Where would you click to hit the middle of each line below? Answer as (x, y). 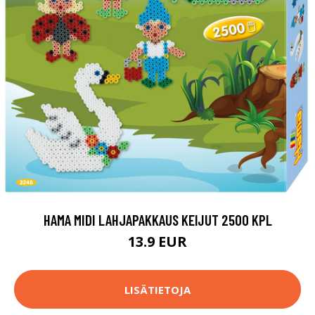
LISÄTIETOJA (157, 289)
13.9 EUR (157, 242)
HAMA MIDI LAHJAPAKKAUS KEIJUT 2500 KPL (157, 220)
